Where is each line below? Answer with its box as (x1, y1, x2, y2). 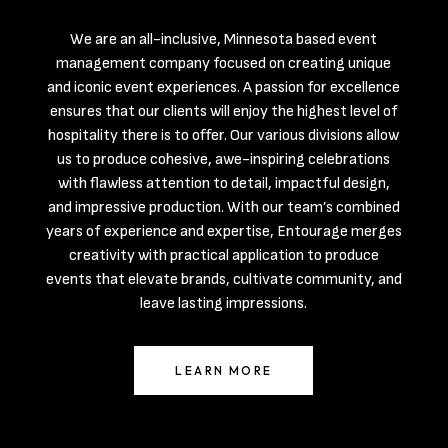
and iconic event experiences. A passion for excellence (47, 78, 401, 97)
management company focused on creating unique (56, 54, 392, 73)
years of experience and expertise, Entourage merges (45, 222, 402, 241)
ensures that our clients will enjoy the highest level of (49, 102, 398, 121)
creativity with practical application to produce (68, 246, 379, 265)
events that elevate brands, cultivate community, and (45, 270, 402, 289)
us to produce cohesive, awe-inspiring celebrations (57, 150, 391, 169)
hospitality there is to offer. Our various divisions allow (48, 126, 400, 145)
